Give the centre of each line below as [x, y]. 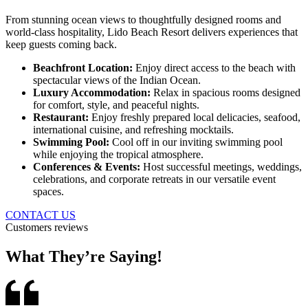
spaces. [48, 191]
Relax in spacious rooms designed [227, 92]
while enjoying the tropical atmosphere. [118, 154]
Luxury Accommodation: [93, 92]
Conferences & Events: [88, 167]
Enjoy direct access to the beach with [216, 68]
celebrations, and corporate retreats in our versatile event [154, 179]
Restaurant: [62, 117]
